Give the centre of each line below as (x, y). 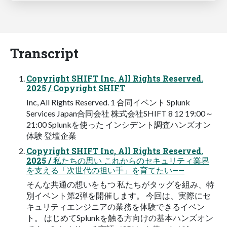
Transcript (44, 53)
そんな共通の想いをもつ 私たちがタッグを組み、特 (120, 184)
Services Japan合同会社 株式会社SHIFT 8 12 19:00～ (120, 113)
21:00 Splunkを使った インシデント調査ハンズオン (119, 125)
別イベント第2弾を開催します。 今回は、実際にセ (119, 196)
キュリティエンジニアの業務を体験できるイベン (116, 207)
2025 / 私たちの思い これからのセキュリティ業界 (118, 161)
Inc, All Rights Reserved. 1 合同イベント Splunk (108, 102)
